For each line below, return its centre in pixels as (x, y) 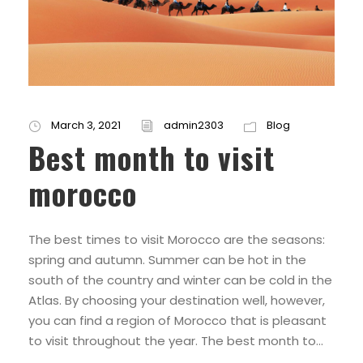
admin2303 (194, 126)
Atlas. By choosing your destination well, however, (177, 301)
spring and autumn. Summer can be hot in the (167, 260)
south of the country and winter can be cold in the (180, 280)
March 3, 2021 (86, 126)
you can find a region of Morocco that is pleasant (177, 321)
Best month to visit (152, 158)
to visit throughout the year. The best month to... (176, 341)
